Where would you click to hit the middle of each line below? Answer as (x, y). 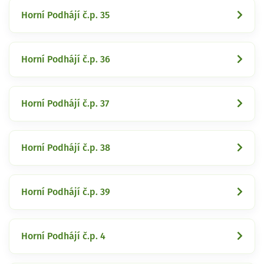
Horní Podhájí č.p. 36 (66, 59)
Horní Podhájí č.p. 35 (65, 15)
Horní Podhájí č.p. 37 (65, 103)
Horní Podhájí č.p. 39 (66, 192)
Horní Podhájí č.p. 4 (63, 236)
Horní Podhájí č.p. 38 (66, 148)
